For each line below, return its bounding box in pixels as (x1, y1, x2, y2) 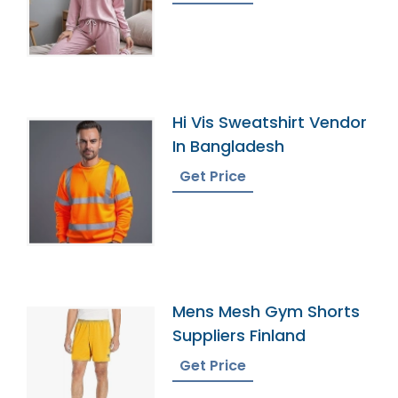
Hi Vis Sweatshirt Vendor (172, 111, 368, 134)
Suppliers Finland (172, 323, 306, 346)
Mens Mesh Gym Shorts (172, 299, 361, 322)
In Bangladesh (172, 135, 285, 158)
